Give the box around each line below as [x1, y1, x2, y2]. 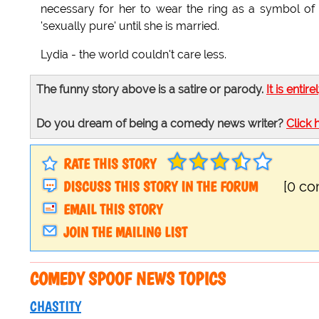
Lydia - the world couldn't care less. [41, 48, 226, 62]
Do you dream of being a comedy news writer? [36, 117, 286, 131]
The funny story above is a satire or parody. [36, 83, 266, 97]
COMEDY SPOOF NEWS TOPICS [30, 268, 226, 290]
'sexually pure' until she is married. [41, 19, 219, 33]
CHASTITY [30, 298, 81, 315]
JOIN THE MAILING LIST [63, 224, 187, 241]
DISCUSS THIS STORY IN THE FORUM [63, 178, 258, 196]
